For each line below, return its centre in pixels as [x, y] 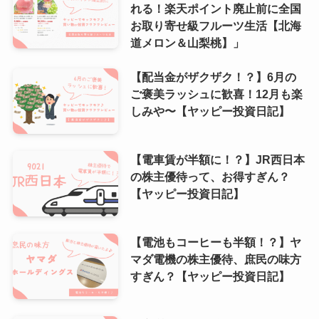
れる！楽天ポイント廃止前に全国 [215, 9]
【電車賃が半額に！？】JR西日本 [217, 160]
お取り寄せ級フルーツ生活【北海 [215, 26]
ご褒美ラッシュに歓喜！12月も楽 [216, 94]
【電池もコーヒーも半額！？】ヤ [215, 242]
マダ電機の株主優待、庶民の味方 [215, 260]
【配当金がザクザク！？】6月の [213, 77]
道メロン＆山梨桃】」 [187, 43]
